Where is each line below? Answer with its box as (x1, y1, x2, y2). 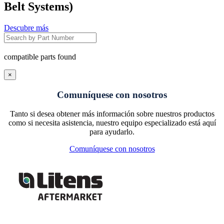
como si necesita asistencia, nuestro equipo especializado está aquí (8, 118, 216, 127)
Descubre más (4, 23, 48, 32)
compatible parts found (4, 52, 76, 61)
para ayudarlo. (89, 127, 134, 136)
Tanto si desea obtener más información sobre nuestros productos (9, 109, 214, 118)
